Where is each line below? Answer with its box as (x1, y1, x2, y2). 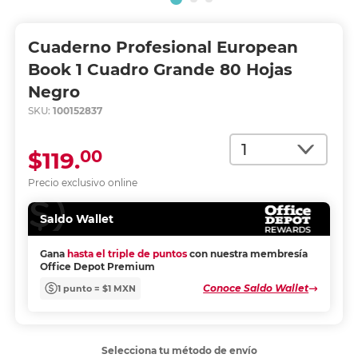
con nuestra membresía (189, 248, 308, 260)
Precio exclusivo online (27, 177, 137, 189)
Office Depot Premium (39, 261, 155, 272)
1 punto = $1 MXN (57, 282, 136, 294)
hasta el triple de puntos (66, 248, 187, 260)
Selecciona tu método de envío (101, 344, 257, 356)
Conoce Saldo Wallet (203, 282, 309, 294)
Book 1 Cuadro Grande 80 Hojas (27, 60, 292, 79)
